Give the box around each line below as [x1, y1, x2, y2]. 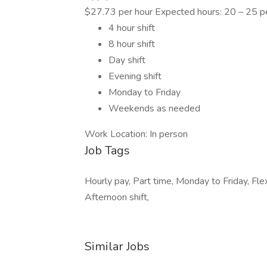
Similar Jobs [85, 238, 150, 254]
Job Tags [85, 142, 130, 159]
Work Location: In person [85, 128, 188, 141]
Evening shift [108, 70, 162, 83]
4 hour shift [108, 21, 155, 35]
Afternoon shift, [85, 191, 149, 204]
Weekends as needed [108, 102, 200, 115]
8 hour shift [108, 38, 155, 51]
